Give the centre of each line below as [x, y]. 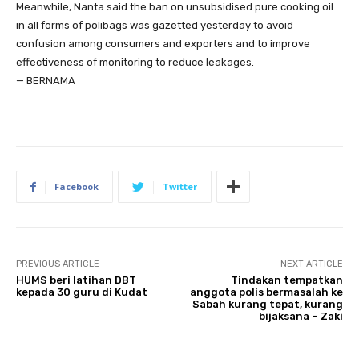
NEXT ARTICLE [311, 264]
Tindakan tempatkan [286, 280]
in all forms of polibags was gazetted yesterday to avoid [155, 25]
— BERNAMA [46, 80]
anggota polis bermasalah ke [266, 292]
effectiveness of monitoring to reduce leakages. [135, 62]
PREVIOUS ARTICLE [58, 264]
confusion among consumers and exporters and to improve [163, 43]
